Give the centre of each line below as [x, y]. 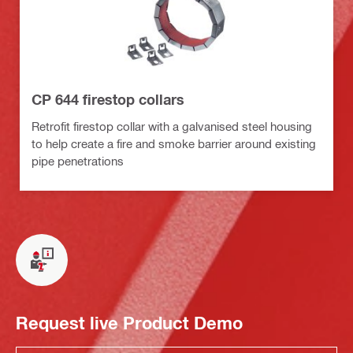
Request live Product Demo [129, 323]
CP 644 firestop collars [108, 99]
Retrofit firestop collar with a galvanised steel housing [172, 126]
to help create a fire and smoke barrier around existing [174, 143]
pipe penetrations [78, 160]
